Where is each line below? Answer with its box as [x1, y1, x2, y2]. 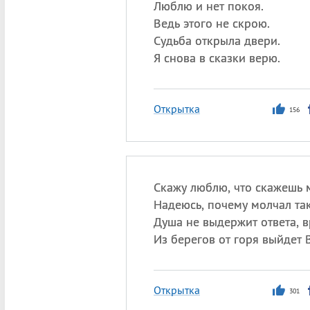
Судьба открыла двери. [153, 33, 280, 48]
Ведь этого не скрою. [153, 15, 270, 31]
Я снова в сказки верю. [153, 50, 280, 66]
